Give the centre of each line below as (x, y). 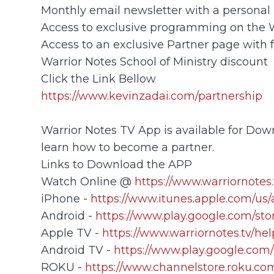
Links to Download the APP (117, 164)
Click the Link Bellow (99, 78)
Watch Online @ (88, 181)
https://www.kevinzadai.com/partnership (152, 95)
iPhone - (66, 198)
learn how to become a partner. (128, 147)
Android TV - (78, 250)
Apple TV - (72, 232)
